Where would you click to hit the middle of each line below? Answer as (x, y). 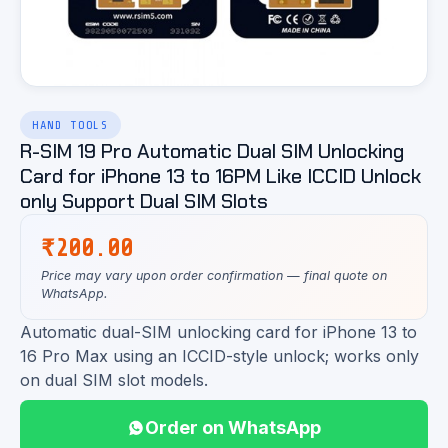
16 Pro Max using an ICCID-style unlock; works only (219, 356)
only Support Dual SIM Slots (144, 201)
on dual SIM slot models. (114, 380)
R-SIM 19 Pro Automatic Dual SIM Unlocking (212, 151)
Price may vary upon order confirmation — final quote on (214, 275)
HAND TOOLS (70, 125)
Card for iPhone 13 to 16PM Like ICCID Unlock (220, 176)
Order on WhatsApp (233, 427)
